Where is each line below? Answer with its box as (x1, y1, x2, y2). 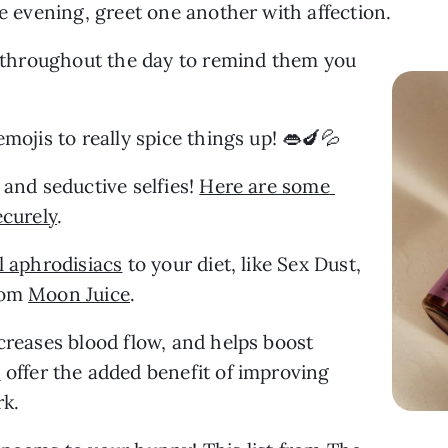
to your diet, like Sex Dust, (122, 251, 361, 276)
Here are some (199, 173, 330, 198)
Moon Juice (28, 281, 131, 306)
